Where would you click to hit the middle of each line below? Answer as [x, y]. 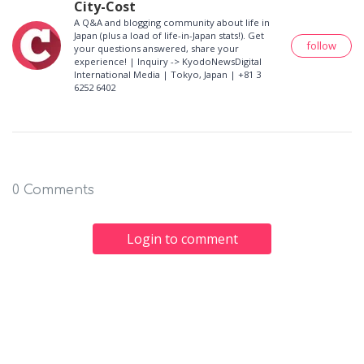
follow [321, 45]
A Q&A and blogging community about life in [172, 23]
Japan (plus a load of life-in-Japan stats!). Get [169, 36]
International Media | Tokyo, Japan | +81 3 [167, 75]
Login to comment [182, 239]
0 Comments [53, 191]
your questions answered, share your [156, 49]
